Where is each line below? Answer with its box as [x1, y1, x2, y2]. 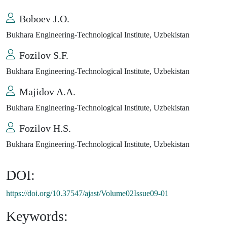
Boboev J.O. [19, 13, 69, 25]
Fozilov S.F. [19, 50, 68, 61]
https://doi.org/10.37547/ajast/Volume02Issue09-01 [6, 189, 169, 198]
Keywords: [6, 208, 68, 224]
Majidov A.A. [19, 86, 75, 98]
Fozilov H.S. [19, 123, 71, 134]
